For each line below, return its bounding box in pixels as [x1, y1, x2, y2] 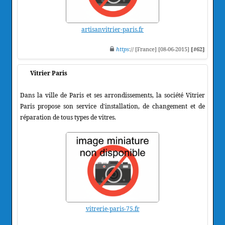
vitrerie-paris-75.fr [85, 204, 140, 213]
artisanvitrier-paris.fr [81, 25, 144, 34]
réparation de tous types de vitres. [20, 113, 116, 122]
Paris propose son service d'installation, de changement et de [20, 101, 205, 110]
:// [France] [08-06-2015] [129, 45, 191, 53]
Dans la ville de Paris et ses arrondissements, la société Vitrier [20, 90, 205, 99]
